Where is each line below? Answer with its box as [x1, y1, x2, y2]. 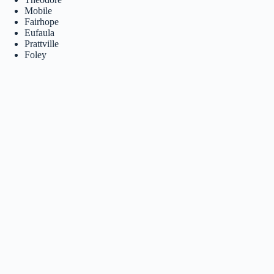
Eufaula [24, 28, 54, 38]
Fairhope [24, 17, 59, 27]
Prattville [24, 39, 59, 49]
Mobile [24, 6, 52, 16]
